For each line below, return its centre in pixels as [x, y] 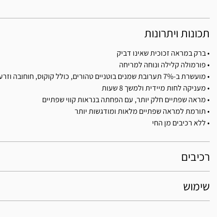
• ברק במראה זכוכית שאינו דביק [163, 53]
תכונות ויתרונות [177, 33]
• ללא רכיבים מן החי [181, 123]
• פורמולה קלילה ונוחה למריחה [164, 65]
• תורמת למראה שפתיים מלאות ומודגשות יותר [142, 111]
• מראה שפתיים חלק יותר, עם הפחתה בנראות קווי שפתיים [126, 100]
